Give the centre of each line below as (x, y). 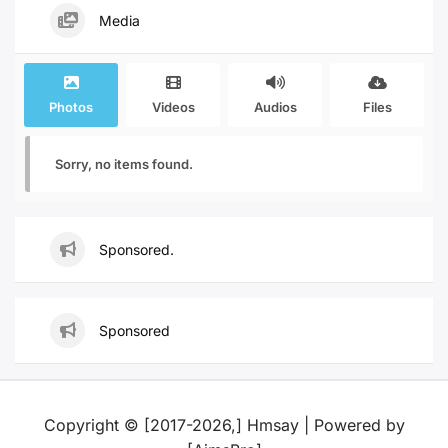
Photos (71, 107)
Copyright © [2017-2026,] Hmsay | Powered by (224, 425)
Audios (275, 107)
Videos (173, 107)
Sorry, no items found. (124, 164)
